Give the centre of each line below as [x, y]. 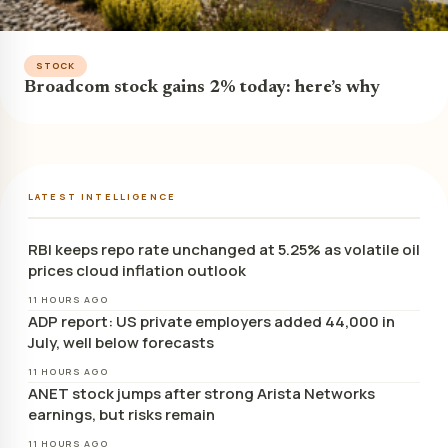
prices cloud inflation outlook [137, 270]
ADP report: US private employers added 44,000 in [211, 321]
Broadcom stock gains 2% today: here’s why [202, 87]
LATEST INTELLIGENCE [102, 196]
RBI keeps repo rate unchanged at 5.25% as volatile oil [224, 249]
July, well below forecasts [121, 342]
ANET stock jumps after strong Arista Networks [201, 393]
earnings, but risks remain [121, 414]
